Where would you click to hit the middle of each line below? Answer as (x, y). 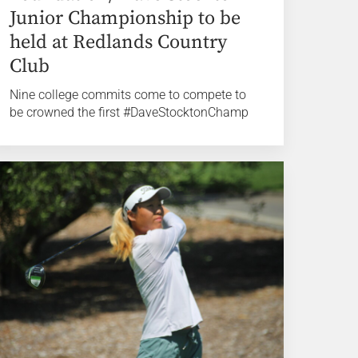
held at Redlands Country (119, 42)
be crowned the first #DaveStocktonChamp (129, 112)
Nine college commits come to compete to (128, 94)
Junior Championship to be (125, 18)
